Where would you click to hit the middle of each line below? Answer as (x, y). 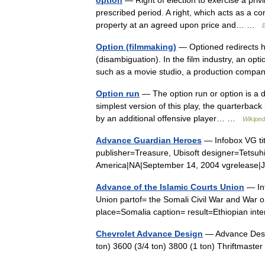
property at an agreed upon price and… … (179, 25)
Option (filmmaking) (136, 47)
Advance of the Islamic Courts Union (170, 187)
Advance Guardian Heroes (149, 140)
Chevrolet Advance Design (149, 234)
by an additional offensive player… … (169, 118)
